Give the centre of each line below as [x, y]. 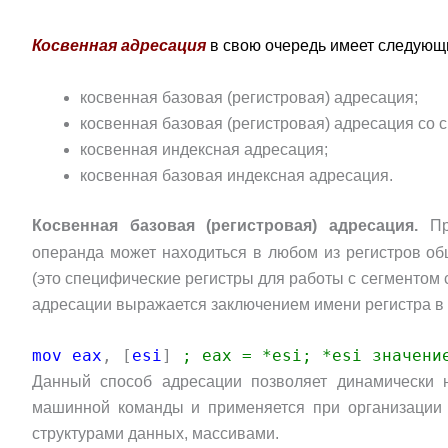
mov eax [67, 356]
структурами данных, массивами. [155, 434]
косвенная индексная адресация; [204, 149]
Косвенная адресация [121, 45]
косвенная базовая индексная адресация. [236, 175]
